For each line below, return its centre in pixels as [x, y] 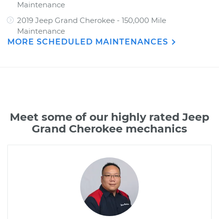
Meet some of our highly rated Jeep [109, 117]
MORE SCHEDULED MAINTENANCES [89, 42]
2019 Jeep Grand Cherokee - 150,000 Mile [92, 20]
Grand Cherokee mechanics [109, 129]
